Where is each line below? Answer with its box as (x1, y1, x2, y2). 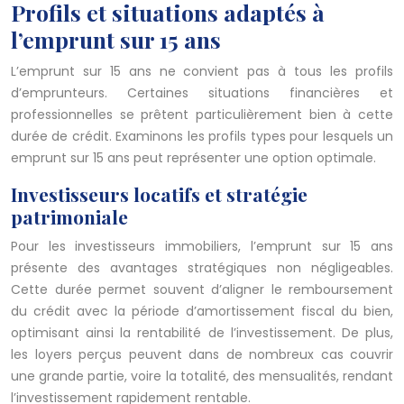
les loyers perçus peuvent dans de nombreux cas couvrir (11, 345, 393, 364)
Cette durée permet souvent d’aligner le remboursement (11, 280, 393, 299)
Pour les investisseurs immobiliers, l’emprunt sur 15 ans (11, 237, 393, 256)
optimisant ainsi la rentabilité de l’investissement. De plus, (11, 324, 393, 343)
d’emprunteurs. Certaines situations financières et (11, 84, 393, 103)
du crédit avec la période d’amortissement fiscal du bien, (11, 302, 393, 321)
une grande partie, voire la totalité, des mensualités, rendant (11, 367, 393, 386)
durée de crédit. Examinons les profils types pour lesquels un (11, 127, 393, 146)
